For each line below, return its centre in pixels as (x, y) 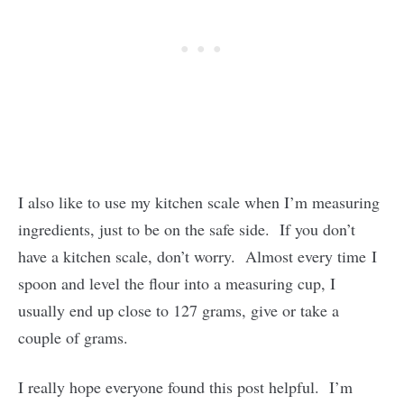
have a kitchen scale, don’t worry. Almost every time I (197, 256)
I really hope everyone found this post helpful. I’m (185, 386)
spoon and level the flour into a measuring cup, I (177, 283)
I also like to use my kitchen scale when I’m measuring (199, 202)
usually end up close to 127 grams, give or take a (179, 310)
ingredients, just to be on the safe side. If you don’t (187, 229)
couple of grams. (73, 337)
